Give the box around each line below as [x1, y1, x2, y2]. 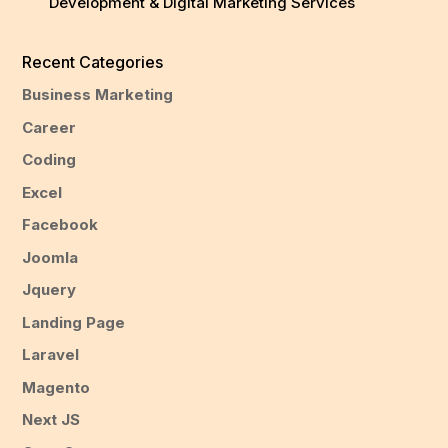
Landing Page [22, 312, 126, 332]
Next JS [22, 410, 81, 430]
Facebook [22, 215, 99, 235]
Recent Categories [22, 52, 164, 73]
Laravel [22, 345, 80, 365]
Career [22, 117, 77, 137]
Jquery [22, 280, 77, 300]
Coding [22, 150, 77, 170]
